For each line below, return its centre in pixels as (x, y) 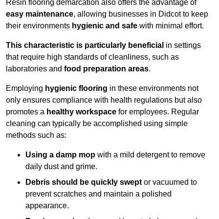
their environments (39, 26)
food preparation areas (106, 69)
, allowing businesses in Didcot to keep (141, 14)
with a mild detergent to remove (150, 155)
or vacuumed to (169, 182)
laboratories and (35, 69)
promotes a (26, 112)
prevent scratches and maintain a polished (99, 194)
